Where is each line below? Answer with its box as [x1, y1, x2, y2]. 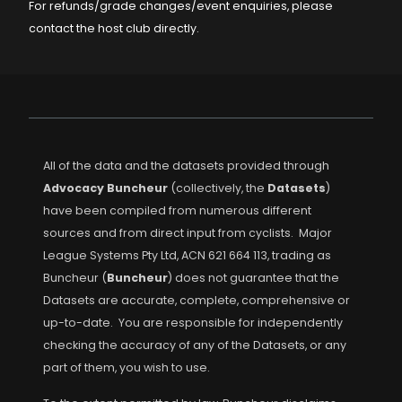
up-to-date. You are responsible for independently [43, 315, 343, 330]
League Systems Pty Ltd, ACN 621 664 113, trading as [43, 248, 331, 263]
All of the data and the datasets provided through [43, 158, 329, 173]
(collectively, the [168, 180, 267, 196]
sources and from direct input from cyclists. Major [43, 225, 332, 240]
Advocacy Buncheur [43, 180, 168, 196]
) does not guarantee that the [168, 270, 339, 285]
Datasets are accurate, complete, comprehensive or [43, 293, 350, 308]
